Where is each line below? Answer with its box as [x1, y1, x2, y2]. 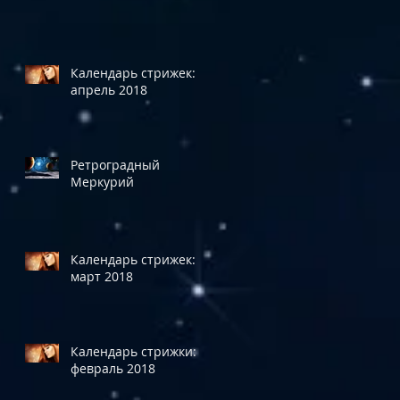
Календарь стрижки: [71, 342, 196, 360]
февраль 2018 [71, 359, 155, 377]
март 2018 [71, 267, 133, 285]
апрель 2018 [71, 80, 147, 98]
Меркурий [71, 172, 134, 190]
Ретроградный [71, 155, 160, 173]
